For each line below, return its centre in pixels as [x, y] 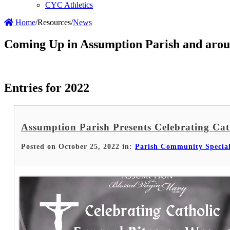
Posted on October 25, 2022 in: [78, 147]
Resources [54, 22]
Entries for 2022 [47, 88]
